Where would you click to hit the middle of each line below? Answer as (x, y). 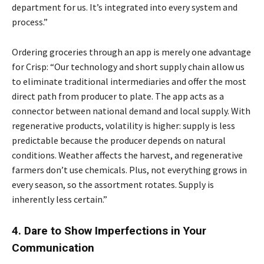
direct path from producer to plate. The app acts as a (118, 96)
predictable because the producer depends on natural (119, 140)
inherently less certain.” (60, 199)
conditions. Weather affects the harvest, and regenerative (127, 155)
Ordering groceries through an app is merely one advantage (131, 52)
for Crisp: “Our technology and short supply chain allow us (128, 66)
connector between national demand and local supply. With (131, 110)
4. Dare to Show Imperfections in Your (109, 230)
